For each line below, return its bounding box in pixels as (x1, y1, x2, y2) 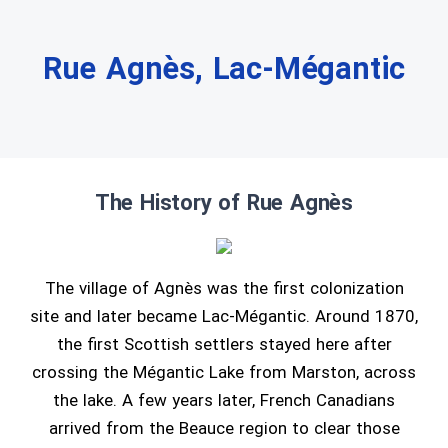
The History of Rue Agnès (94, 190, 354, 215)
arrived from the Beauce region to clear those (48, 418, 400, 438)
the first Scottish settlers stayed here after (56, 334, 392, 354)
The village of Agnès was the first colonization (44, 278, 404, 298)
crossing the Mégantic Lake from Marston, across (32, 362, 416, 382)
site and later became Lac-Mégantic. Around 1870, (30, 306, 418, 326)
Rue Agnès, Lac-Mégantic (42, 51, 406, 86)
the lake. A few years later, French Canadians (53, 390, 395, 410)
